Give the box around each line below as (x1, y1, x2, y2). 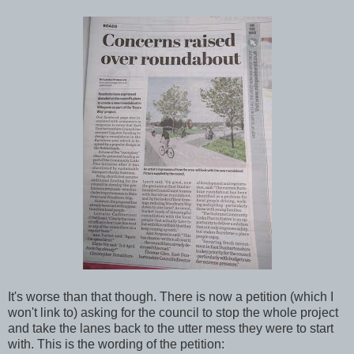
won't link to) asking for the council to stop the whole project (8, 305, 338, 319)
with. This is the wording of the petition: (8, 337, 224, 351)
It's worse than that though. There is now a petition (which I (8, 289, 333, 303)
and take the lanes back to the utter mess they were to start (8, 321, 333, 335)
